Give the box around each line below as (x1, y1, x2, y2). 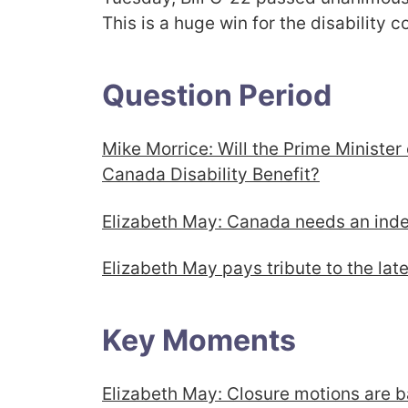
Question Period (102, 77, 331, 114)
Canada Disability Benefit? (102, 164, 320, 186)
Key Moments (102, 321, 296, 358)
